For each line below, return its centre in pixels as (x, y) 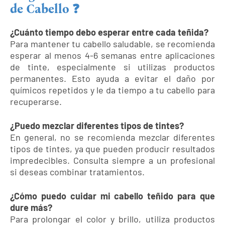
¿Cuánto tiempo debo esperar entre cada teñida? (109, 32)
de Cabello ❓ (45, 9)
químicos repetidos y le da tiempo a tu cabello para (113, 90)
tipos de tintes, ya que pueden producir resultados (113, 149)
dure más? (31, 208)
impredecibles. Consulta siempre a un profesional (113, 160)
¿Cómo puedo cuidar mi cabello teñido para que (113, 196)
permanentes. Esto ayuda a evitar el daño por (113, 79)
